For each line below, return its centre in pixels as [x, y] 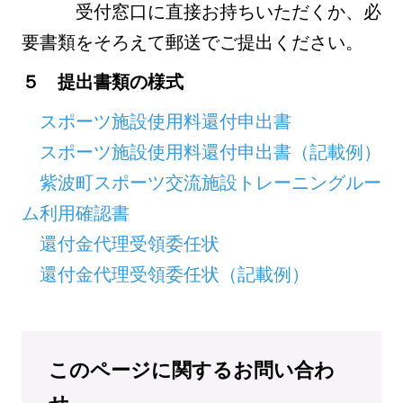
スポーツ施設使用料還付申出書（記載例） [210, 152]
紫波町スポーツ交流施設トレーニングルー [210, 183]
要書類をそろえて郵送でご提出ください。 [193, 42]
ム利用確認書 [76, 213]
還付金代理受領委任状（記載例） [175, 274]
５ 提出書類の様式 [103, 82]
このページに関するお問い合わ [192, 370]
